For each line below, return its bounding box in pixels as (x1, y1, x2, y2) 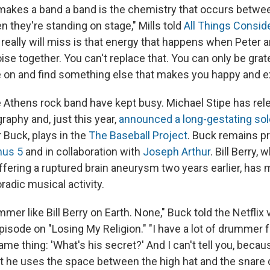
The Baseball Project (89, 128, 187, 142)
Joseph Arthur (143, 145, 210, 158)
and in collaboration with (23, 145, 143, 158)
